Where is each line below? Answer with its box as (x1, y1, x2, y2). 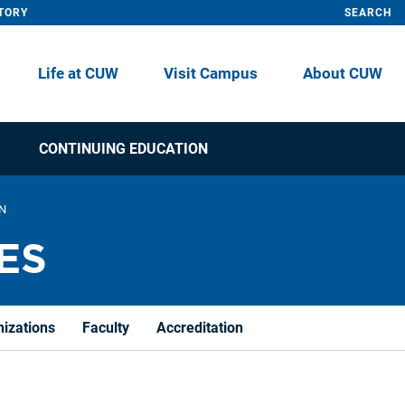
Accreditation (156, 318, 243, 336)
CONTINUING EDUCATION (38, 140, 208, 158)
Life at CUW (38, 64, 118, 83)
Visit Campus (164, 64, 258, 83)
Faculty (82, 318, 129, 336)
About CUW (303, 64, 382, 83)
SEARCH (344, 6, 391, 19)
